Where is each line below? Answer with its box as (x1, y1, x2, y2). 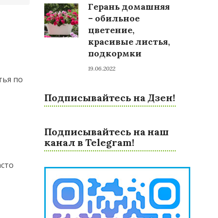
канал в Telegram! (44, 136, 134, 148)
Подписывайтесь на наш (44, 126, 169, 138)
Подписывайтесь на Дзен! (44, 91, 175, 104)
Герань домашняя (88, 1, 170, 12)
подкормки (88, 48, 142, 59)
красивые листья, (88, 36, 170, 47)
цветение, (88, 24, 134, 36)
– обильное (88, 13, 140, 24)
